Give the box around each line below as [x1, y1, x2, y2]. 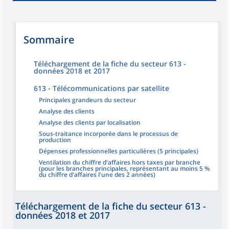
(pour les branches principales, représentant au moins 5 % [39, 164, 210, 173]
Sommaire [24, 33, 75, 47]
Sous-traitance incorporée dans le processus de [39, 129, 178, 138]
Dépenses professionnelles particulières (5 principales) [39, 147, 198, 155]
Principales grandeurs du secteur [39, 96, 136, 104]
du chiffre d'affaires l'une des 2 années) [39, 170, 155, 179]
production [39, 135, 71, 144]
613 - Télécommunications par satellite [34, 83, 169, 93]
